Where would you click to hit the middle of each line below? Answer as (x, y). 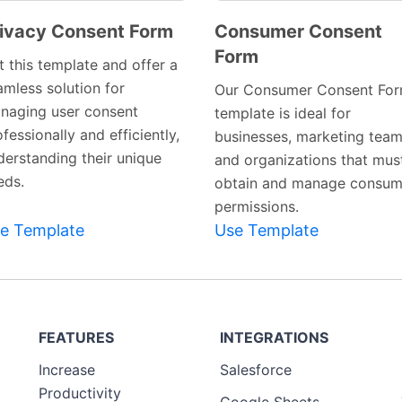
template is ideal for (283, 114)
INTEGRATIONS (274, 338)
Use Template (267, 231)
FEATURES (76, 338)
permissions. (257, 207)
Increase (67, 370)
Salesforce (256, 370)
